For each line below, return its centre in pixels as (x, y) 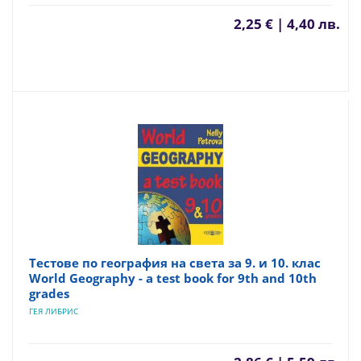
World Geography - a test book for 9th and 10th (173, 278)
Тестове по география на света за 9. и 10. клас (175, 263)
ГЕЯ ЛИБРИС (54, 311)
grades (49, 293)
